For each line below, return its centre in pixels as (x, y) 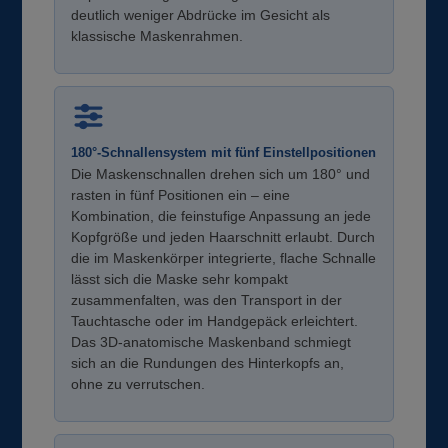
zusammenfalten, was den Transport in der (207, 300)
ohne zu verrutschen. (138, 384)
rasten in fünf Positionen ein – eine (181, 195)
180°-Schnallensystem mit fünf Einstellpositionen (224, 153)
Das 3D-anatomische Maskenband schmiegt (211, 342)
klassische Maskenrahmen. (157, 35)
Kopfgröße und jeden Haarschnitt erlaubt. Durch (223, 237)
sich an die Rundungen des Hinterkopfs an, (208, 363)
